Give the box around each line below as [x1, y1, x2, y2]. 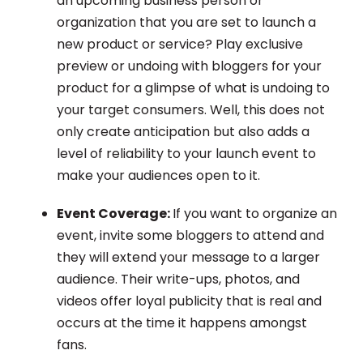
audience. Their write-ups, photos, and [57, 270, 300, 289]
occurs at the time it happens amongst [57, 314, 307, 333]
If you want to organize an [173, 204, 337, 224]
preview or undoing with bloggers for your [57, 57, 322, 76]
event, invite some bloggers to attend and [57, 226, 324, 246]
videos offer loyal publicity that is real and [57, 292, 322, 311]
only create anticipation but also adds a [57, 122, 310, 142]
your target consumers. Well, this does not [57, 100, 325, 120]
